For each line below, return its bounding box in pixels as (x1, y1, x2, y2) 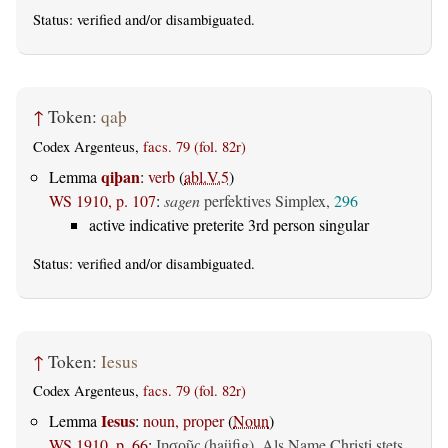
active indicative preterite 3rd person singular (89, 214, 369, 236)
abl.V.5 (184, 166, 229, 188)
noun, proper (143, 410, 224, 432)
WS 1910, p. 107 (49, 190, 156, 212)
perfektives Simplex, (200, 190, 334, 212)
